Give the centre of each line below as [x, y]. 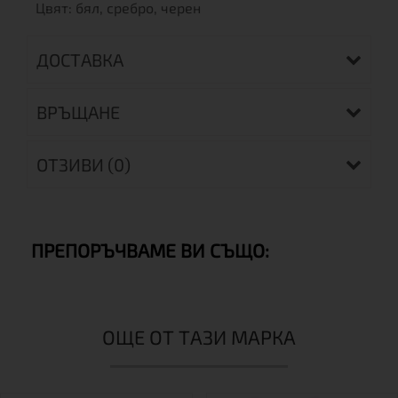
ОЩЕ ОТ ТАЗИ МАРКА [199, 337]
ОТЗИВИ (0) [84, 164]
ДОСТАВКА [80, 60]
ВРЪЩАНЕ [78, 112]
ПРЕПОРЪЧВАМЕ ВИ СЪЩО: [150, 250]
